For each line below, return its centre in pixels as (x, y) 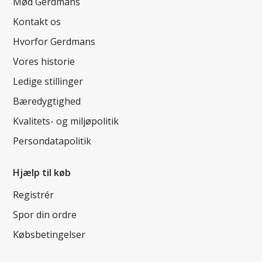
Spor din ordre (45, 215)
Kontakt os (37, 22)
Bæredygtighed (47, 101)
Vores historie (44, 62)
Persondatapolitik (52, 141)
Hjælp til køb (42, 173)
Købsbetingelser (49, 235)
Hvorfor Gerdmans (54, 42)
